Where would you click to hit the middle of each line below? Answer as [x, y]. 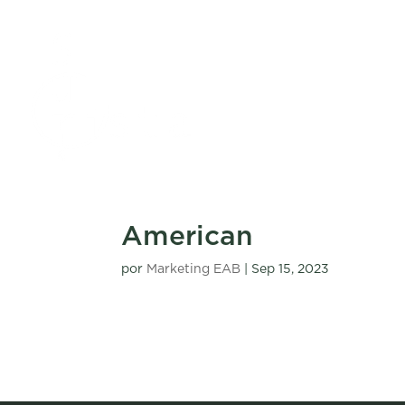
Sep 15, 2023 [291, 269]
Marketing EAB [194, 269]
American [188, 237]
